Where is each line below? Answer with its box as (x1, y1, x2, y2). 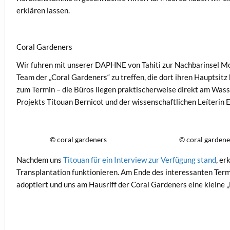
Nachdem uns (16, 155, 64, 165)
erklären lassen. (16, 5, 70, 15)
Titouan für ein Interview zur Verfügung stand (63, 155, 217, 165)
